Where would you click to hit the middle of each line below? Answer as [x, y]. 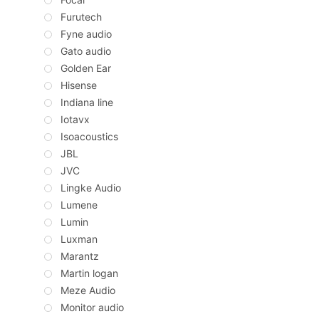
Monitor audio [92, 308]
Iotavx [75, 120]
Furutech [81, 17]
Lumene [79, 205]
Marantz [80, 256]
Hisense [79, 85]
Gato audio [86, 51]
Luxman [79, 239]
